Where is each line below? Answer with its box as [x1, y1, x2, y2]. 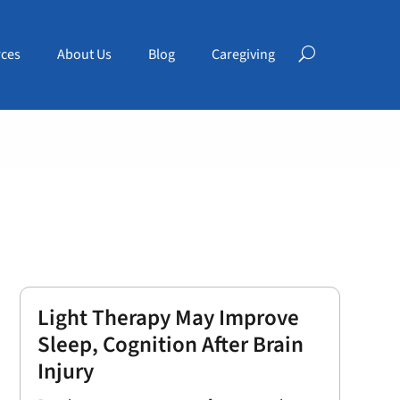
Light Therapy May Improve [37, 302, 299, 334]
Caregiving [211, 45, 275, 64]
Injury [37, 355, 94, 387]
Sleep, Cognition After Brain [37, 329, 304, 361]
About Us [56, 45, 112, 64]
